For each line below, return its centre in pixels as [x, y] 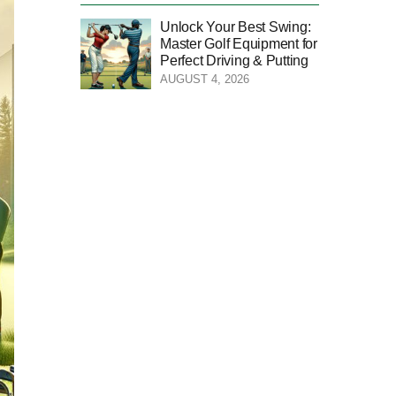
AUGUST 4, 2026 [205, 79]
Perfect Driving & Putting [234, 60]
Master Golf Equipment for [239, 43]
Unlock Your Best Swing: [236, 27]
